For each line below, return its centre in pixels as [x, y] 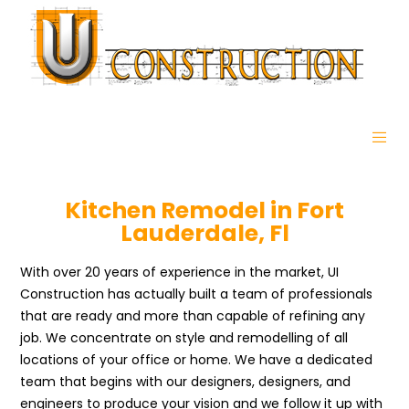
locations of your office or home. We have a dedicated [197, 360]
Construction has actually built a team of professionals [197, 294]
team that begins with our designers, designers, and [186, 382]
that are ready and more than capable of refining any [193, 316]
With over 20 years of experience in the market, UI [180, 272]
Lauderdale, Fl [204, 233]
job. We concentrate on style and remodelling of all [184, 338]
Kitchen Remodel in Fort [204, 210]
